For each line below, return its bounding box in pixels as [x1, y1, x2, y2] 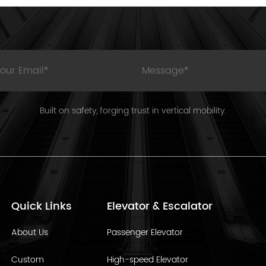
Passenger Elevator [107, 226, 183, 240]
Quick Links [11, 198, 72, 216]
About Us [11, 226, 48, 240]
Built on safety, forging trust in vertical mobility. [40, 104, 226, 118]
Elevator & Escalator [107, 198, 213, 216]
